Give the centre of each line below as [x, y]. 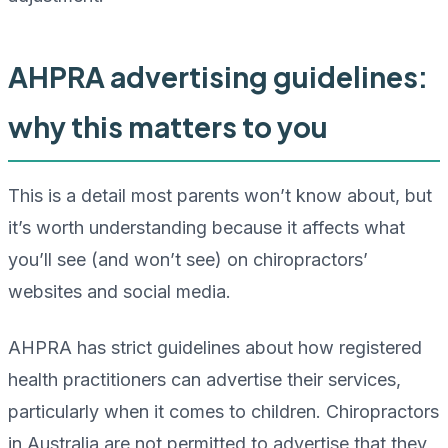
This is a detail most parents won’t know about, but [220, 196]
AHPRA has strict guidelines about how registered [215, 348]
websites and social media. [119, 292]
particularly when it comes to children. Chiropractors [223, 412]
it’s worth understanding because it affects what [206, 228]
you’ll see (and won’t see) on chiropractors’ [188, 260]
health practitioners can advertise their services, [204, 380]
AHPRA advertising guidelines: [218, 77]
